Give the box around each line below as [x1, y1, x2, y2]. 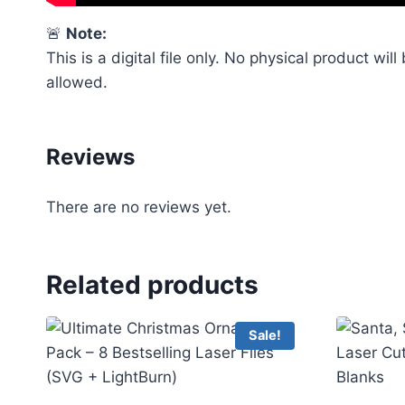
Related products [46, 268, 259, 300]
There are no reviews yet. [46, 197, 231, 216]
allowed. [46, 72, 108, 91]
